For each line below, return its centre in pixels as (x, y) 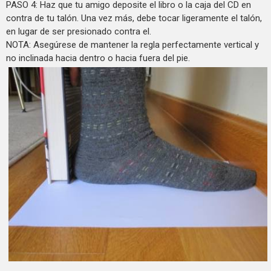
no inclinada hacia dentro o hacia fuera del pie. (98, 58)
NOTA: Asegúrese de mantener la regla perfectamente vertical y (132, 45)
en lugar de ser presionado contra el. (79, 32)
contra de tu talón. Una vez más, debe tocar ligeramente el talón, (134, 18)
